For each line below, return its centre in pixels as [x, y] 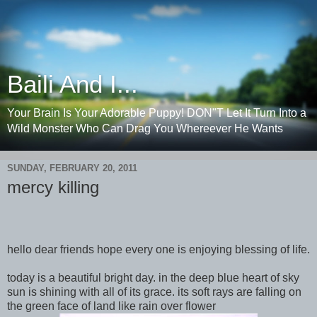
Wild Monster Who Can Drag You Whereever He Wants [145, 128]
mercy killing [53, 187]
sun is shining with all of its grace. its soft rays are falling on [154, 292]
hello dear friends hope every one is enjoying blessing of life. [158, 249]
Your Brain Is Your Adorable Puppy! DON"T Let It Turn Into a [157, 113]
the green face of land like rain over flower [111, 306]
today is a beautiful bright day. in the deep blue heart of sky [153, 277]
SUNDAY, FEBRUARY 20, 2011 [72, 168]
